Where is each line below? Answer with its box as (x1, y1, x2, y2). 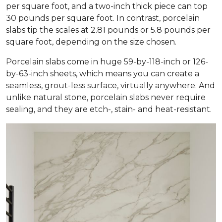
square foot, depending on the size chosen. (6, 37, 176, 47)
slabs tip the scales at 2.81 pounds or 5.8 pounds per (6, 25, 211, 35)
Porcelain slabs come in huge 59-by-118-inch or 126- (6, 57, 208, 67)
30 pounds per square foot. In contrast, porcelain (6, 13, 200, 23)
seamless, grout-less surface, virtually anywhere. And (6, 81, 215, 91)
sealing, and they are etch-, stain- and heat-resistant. (6, 105, 212, 114)
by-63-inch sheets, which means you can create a (6, 69, 199, 79)
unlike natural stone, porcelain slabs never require (6, 93, 206, 103)
